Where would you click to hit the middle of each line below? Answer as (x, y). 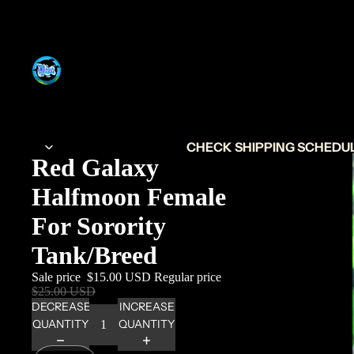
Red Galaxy (95, 167)
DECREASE (61, 307)
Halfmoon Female (129, 196)
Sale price (58, 277)
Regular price (189, 277)
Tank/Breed (94, 255)
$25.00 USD (64, 291)
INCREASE (147, 307)
